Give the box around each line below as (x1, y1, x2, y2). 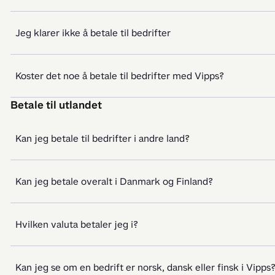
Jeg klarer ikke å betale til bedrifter (15, 26, 171, 39)
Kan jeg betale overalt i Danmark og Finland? (15, 175, 213, 188)
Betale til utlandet (10, 98, 102, 112)
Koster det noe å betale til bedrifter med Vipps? (15, 69, 224, 82)
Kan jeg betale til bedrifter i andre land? (15, 132, 190, 145)
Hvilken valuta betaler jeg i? (15, 218, 138, 231)
